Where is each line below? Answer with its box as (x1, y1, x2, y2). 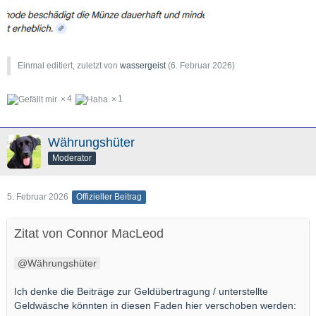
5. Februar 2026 (7, 191, 68, 202)
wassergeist (120, 61, 166, 71)
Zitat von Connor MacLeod (14, 226, 164, 241)
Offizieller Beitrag (76, 191, 142, 202)
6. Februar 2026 (171, 61, 232, 71)
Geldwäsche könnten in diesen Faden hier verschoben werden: (14, 299, 296, 311)
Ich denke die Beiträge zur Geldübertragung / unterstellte (14, 285, 268, 297)
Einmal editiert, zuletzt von (18, 61, 120, 71)
